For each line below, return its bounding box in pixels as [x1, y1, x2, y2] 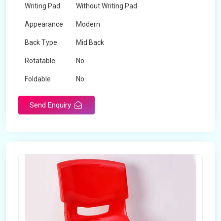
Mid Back [76, 38, 104, 46]
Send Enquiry [30, 101, 73, 110]
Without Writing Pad [76, 2, 137, 10]
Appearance [25, 20, 63, 28]
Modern [76, 20, 100, 28]
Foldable [25, 75, 51, 83]
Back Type [25, 38, 57, 46]
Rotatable [25, 57, 55, 65]
